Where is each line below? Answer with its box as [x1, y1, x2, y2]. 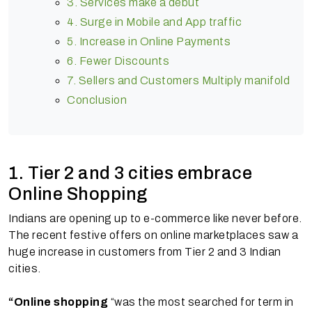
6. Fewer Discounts [67, 55, 169, 67]
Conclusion [67, 94, 127, 106]
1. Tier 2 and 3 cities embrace [8, 164, 252, 182]
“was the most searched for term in [110, 296, 294, 308]
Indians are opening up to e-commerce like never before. [8, 212, 302, 224]
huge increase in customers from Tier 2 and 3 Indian [8, 246, 281, 258]
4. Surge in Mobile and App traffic [67, 16, 242, 28]
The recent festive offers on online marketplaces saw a [8, 229, 298, 241]
